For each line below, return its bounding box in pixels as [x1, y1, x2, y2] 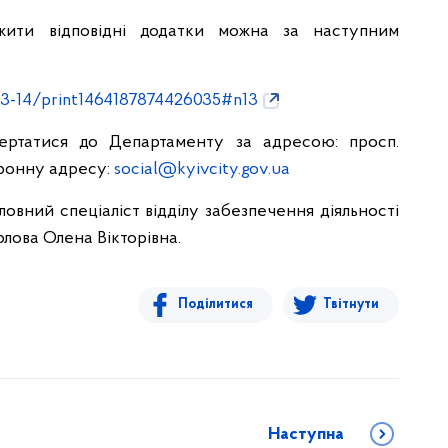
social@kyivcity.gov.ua [114, 160, 290, 179]
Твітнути [323, 297, 379, 312]
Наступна [268, 425, 344, 444]
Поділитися [178, 297, 253, 312]
